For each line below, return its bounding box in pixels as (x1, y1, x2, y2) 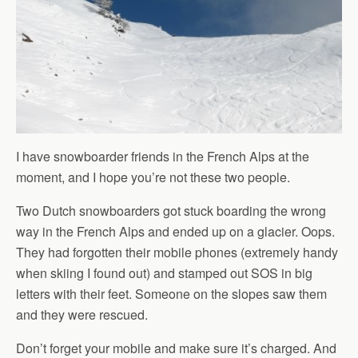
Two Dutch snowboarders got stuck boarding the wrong (16, 201, 326, 221)
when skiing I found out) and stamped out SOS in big (16, 264, 312, 283)
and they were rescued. (16, 305, 148, 324)
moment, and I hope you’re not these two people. (16, 168, 290, 187)
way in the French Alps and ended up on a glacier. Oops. (16, 222, 335, 241)
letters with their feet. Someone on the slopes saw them (16, 284, 327, 304)
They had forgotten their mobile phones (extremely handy (16, 243, 338, 262)
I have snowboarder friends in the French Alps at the (16, 147, 309, 166)
